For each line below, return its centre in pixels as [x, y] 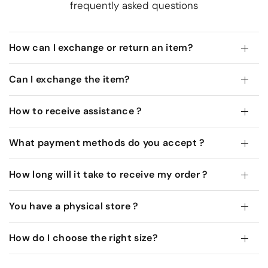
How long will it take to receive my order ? [109, 175]
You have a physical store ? [74, 206]
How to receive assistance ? [76, 111]
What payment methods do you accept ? [107, 143]
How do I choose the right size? [83, 238]
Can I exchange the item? [70, 80]
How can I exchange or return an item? [101, 48]
